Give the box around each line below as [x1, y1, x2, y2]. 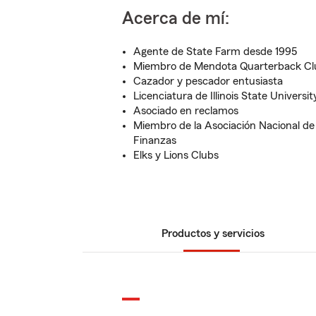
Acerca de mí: [122, 10, 229, 28]
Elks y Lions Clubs [133, 150, 219, 161]
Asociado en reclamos [133, 105, 238, 116]
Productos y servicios [162, 228, 265, 239]
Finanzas [133, 135, 176, 146]
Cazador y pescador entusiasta [133, 75, 283, 87]
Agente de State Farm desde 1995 [133, 46, 297, 57]
